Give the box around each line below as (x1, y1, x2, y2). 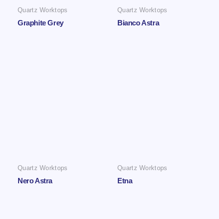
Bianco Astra (117, 19, 159, 27)
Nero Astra (18, 176, 52, 185)
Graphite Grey (18, 19, 64, 27)
